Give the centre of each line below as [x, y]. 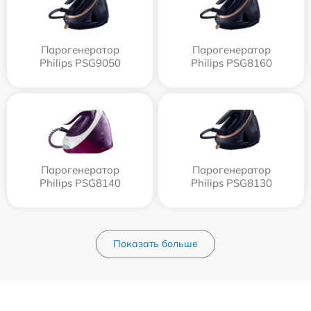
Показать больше [155, 244]
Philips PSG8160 [231, 63]
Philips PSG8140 [80, 183]
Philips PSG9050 [80, 63]
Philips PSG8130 [231, 183]
